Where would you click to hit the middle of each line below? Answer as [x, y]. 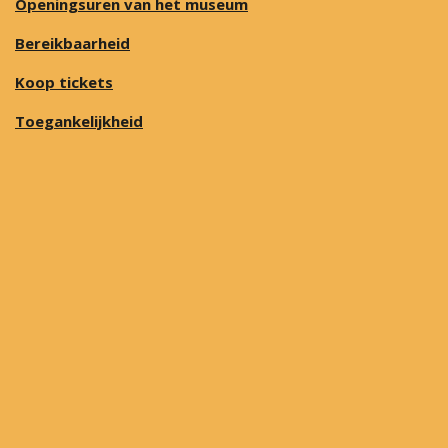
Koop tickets [64, 81]
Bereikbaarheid [72, 42]
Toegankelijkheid [79, 120]
